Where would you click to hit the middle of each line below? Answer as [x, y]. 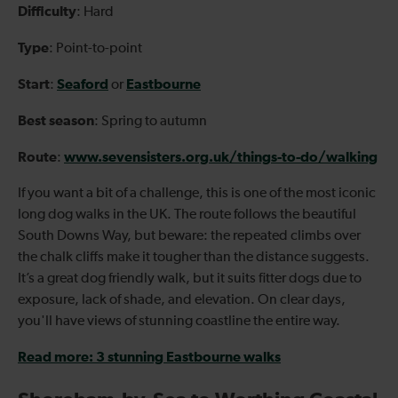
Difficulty [47, 11]
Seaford [83, 84]
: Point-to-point [96, 48]
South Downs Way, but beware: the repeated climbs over [189, 236]
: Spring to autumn [151, 121]
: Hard [95, 12]
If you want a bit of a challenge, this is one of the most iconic [197, 193]
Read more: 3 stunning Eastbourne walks [149, 357]
